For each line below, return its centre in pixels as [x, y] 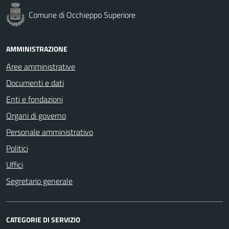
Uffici [15, 164]
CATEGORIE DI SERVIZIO [43, 219]
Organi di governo [36, 115]
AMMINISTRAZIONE [37, 49]
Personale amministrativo [50, 132]
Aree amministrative [41, 66]
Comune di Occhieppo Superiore [82, 15]
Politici [17, 148]
